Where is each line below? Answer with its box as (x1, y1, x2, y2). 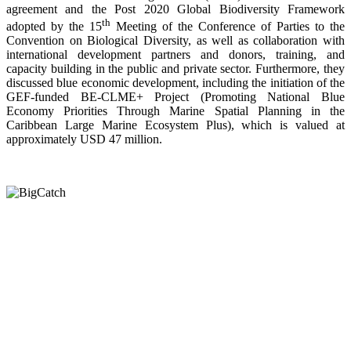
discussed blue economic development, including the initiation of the (6, 75, 345, 89)
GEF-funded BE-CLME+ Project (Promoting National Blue (6, 89, 345, 103)
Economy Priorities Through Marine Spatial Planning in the (6, 103, 345, 118)
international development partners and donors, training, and (6, 47, 345, 61)
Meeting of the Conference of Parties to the (110, 19, 345, 33)
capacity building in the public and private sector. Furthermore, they (6, 61, 345, 75)
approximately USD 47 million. (6, 132, 162, 146)
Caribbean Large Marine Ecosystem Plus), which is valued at (6, 118, 345, 132)
